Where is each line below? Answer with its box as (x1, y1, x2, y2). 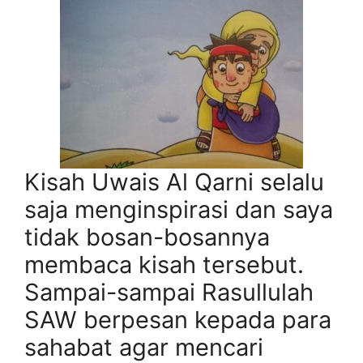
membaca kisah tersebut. (24, 250, 310, 280)
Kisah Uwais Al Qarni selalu (24, 168, 324, 197)
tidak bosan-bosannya (24, 223, 270, 252)
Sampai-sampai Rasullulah (24, 278, 314, 307)
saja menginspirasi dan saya (24, 195, 333, 224)
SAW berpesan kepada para (24, 305, 331, 335)
